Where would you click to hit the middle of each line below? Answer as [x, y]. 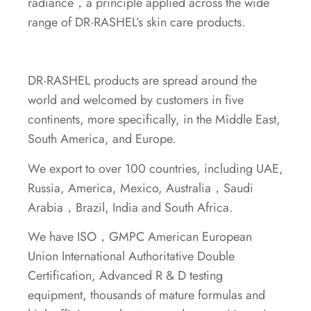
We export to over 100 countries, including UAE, [155, 168]
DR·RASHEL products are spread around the [142, 81]
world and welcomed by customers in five [136, 100]
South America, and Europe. [102, 139]
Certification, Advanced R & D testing [125, 276]
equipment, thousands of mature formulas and [146, 295]
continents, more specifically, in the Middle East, [154, 120]
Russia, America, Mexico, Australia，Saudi [141, 188]
